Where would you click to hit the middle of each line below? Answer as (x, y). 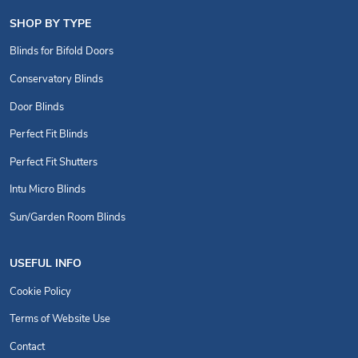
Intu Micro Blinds (48, 190)
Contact (27, 347)
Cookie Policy (40, 292)
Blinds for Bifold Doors (62, 52)
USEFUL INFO (46, 265)
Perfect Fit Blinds (49, 135)
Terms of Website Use (60, 320)
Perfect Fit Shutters (54, 162)
